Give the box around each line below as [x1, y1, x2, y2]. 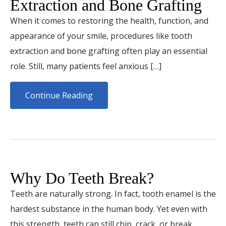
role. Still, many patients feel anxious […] [10, 61, 161, 72]
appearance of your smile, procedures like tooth [10, 30, 192, 41]
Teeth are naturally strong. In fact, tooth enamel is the [10, 188, 216, 199]
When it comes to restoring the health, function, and [10, 15, 208, 26]
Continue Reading [25, 90, 93, 101]
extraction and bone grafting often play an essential [10, 45, 207, 56]
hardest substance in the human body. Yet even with [10, 203, 207, 214]
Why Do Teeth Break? [10, 169, 154, 187]
